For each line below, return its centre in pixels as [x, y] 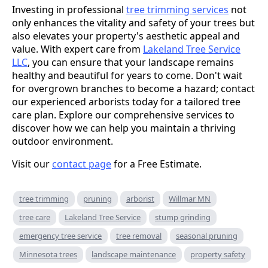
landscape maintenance [134, 254]
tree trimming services [177, 9]
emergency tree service [60, 235]
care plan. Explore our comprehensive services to [123, 115]
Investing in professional [69, 9]
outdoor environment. [63, 141]
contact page [82, 164]
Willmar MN [190, 198]
